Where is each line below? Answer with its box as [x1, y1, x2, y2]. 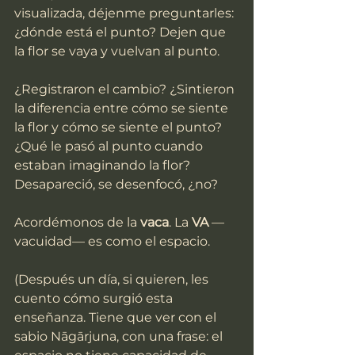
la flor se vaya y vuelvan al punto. [14, 44, 219, 59]
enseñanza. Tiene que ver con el [14, 310, 219, 326]
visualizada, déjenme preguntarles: [14, 6, 237, 21]
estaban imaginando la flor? [14, 158, 193, 174]
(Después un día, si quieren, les [14, 272, 212, 288]
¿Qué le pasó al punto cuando [14, 139, 206, 155]
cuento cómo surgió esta [14, 291, 176, 307]
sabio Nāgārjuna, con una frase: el [14, 329, 226, 345]
